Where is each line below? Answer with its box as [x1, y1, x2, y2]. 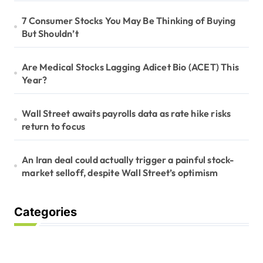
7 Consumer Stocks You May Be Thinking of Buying [22, 14, 236, 26]
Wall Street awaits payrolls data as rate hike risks [22, 107, 231, 119]
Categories [14, 204, 77, 219]
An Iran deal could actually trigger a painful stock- [22, 153, 234, 166]
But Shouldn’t [22, 27, 79, 39]
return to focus [22, 120, 86, 132]
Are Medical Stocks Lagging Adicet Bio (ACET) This [22, 60, 240, 73]
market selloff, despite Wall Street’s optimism [22, 166, 218, 178]
